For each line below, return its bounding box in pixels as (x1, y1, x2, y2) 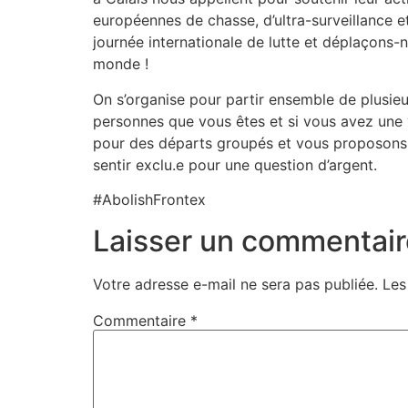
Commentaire (93, 311, 190, 330)
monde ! (93, 55, 148, 74)
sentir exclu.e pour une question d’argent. (93, 155, 377, 174)
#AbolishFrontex (93, 190, 206, 209)
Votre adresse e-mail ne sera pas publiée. (93, 274, 378, 293)
